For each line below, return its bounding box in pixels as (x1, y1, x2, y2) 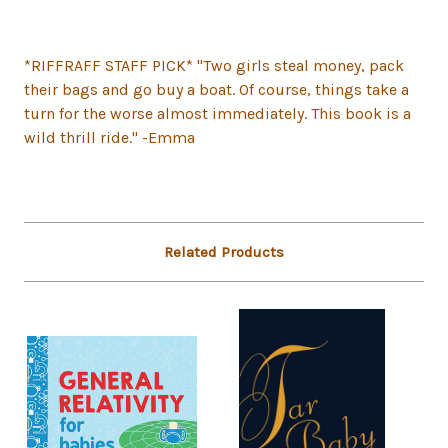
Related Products (164, 243, 284, 262)
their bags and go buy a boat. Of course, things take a (24, 80, 409, 100)
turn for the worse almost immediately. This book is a (24, 104, 411, 124)
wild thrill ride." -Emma (24, 128, 195, 148)
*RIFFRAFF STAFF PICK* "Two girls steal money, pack (24, 56, 404, 76)
